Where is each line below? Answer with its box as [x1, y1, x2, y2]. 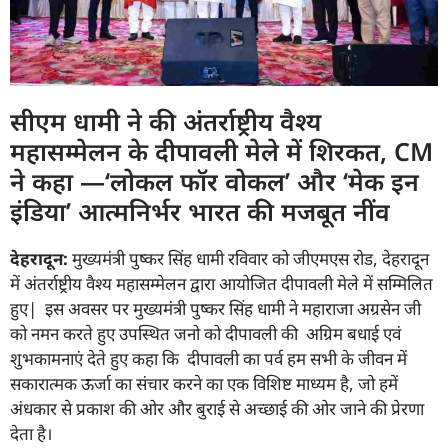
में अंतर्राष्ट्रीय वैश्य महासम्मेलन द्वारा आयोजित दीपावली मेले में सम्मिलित [10, 271, 433, 295]
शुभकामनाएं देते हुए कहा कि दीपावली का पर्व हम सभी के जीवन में [10, 346, 407, 370]
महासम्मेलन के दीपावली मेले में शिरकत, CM [10, 133, 433, 168]
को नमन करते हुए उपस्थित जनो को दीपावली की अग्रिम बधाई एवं [10, 321, 401, 345]
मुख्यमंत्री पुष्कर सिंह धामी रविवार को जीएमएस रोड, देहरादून [68, 246, 429, 270]
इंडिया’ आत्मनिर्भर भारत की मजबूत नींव [10, 193, 390, 228]
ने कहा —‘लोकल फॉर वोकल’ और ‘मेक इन [10, 163, 419, 198]
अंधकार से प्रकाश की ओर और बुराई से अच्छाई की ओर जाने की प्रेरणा [10, 396, 424, 420]
